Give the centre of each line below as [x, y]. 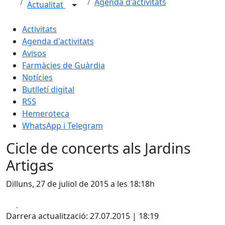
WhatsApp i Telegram [63, 126]
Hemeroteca [46, 114]
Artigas [30, 165]
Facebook [36, 203]
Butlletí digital [48, 89]
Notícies [37, 77]
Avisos [34, 53]
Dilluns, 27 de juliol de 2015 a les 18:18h [80, 184]
